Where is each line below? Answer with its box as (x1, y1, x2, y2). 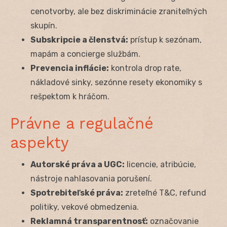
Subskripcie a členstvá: (30, 34, 128, 45)
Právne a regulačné (10, 114, 154, 132)
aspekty (10, 133, 69, 152)
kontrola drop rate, (109, 63, 181, 73)
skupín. (30, 20, 57, 30)
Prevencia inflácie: (30, 63, 109, 73)
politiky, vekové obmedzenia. (30, 202, 139, 212)
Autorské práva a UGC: (30, 159, 125, 169)
